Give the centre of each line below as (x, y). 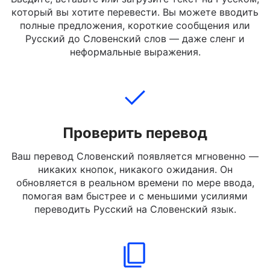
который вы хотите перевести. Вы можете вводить (135, 42)
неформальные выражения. (135, 82)
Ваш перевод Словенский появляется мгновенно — (135, 186)
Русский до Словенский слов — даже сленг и (135, 69)
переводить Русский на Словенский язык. (135, 239)
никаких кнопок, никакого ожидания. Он (135, 199)
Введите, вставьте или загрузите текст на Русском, (135, 29)
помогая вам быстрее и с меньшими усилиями (135, 226)
